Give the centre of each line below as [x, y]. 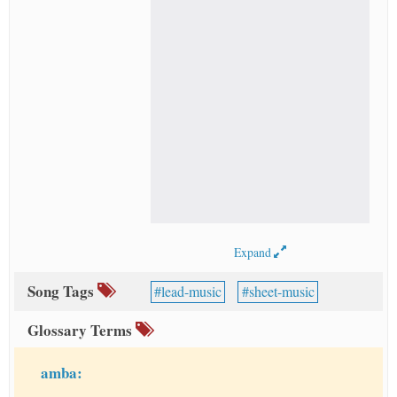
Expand [253, 253]
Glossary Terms [82, 331]
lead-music [191, 292]
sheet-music [281, 292]
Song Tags [62, 292]
